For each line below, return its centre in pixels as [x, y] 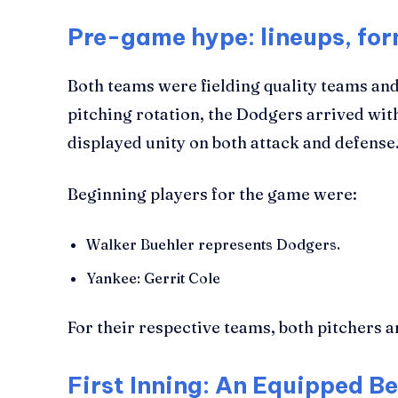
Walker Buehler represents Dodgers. [213, 244]
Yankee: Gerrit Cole [153, 278]
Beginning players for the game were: [212, 194]
